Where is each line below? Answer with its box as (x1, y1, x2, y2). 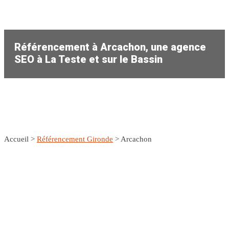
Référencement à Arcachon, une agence (14, 41, 206, 54)
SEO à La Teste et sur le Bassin (14, 53, 163, 66)
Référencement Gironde (37, 134, 113, 143)
